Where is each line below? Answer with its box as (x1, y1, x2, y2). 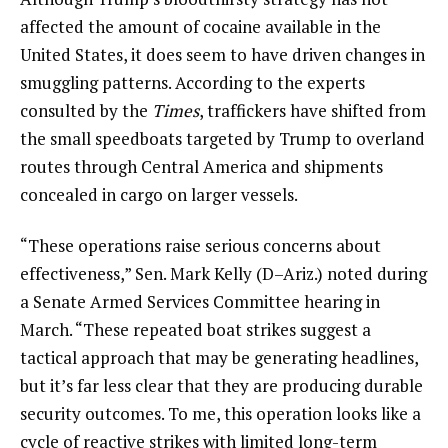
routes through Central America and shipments (20, 154, 383, 178)
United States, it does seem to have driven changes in (20, 42, 425, 66)
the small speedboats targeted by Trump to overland (20, 126, 425, 150)
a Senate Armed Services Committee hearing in (20, 290, 380, 314)
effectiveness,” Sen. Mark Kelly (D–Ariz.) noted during (20, 262, 427, 286)
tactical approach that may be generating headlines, (20, 346, 418, 370)
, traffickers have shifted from (199, 98, 426, 122)
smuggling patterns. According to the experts (20, 70, 365, 94)
